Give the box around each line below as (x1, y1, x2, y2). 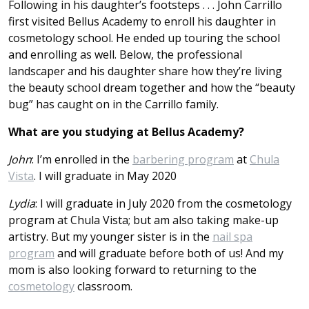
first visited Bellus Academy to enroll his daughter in (8, 13, 276, 29)
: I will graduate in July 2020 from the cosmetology (35, 195, 292, 211)
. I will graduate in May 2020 (34, 168, 177, 183)
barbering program (132, 151, 234, 167)
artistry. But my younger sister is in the (8, 228, 212, 244)
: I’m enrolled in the (32, 151, 132, 167)
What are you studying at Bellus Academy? (8, 123, 244, 139)
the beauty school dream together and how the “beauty (8, 79, 295, 95)
